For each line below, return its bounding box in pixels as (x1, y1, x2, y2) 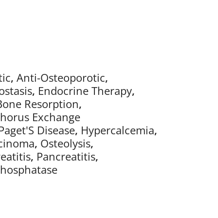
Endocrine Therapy (38, 83, 132, 98)
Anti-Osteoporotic (17, 70, 105, 85)
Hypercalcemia (81, 123, 154, 137)
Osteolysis (40, 136, 91, 150)
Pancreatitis (36, 149, 95, 163)
